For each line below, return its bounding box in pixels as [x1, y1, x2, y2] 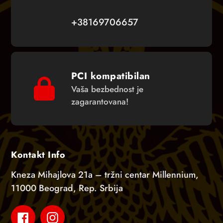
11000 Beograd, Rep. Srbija [11, 181, 123, 195]
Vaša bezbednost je [71, 83, 143, 96]
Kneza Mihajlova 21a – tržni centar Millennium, [11, 168, 199, 181]
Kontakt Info [11, 148, 65, 162]
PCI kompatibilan [71, 69, 150, 83]
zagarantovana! [71, 96, 128, 108]
